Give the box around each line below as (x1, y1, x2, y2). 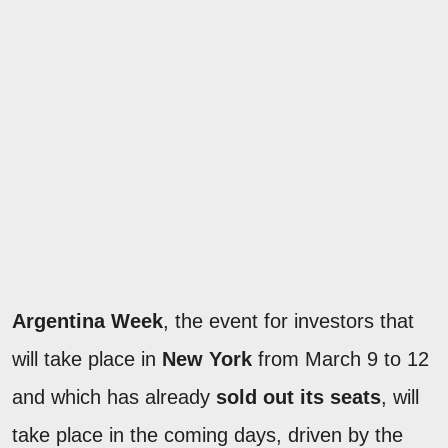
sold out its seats (216, 386, 381, 409)
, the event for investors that (163, 310, 414, 333)
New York (162, 348, 252, 371)
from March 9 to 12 (252, 348, 429, 371)
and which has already (12, 386, 216, 409)
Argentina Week (12, 310, 163, 333)
